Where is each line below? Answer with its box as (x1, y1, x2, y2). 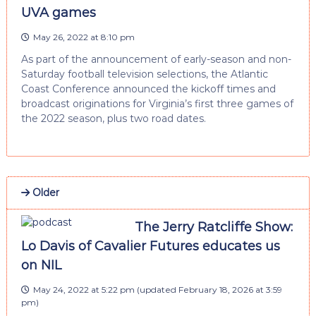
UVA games (20, 4, 96, 20)
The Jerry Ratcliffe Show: (134, 219, 293, 235)
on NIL (20, 257, 61, 273)
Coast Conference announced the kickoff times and (20, 82, 276, 95)
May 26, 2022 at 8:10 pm (32, 31, 135, 42)
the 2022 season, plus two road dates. (20, 111, 206, 125)
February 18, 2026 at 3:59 (178, 284, 282, 295)
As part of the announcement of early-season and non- (20, 52, 291, 66)
